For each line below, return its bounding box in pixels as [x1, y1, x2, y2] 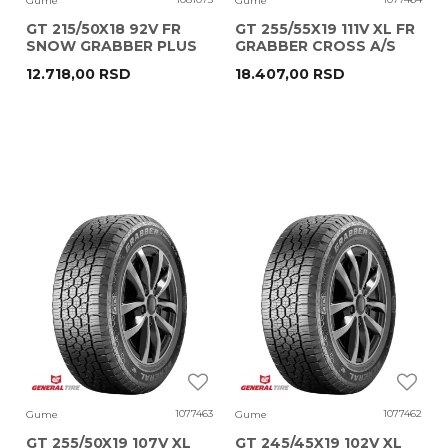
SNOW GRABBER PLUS [26, 37, 197, 55]
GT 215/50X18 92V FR [26, 20, 181, 38]
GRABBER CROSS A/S [235, 37, 396, 55]
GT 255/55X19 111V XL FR [235, 20, 415, 38]
